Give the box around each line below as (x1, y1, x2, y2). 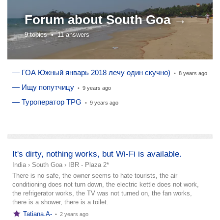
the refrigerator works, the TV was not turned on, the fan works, (12, 189, 192, 197)
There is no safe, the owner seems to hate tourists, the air (12, 171, 177, 179)
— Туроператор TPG (12, 97, 82, 106)
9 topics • (25, 30, 57, 38)
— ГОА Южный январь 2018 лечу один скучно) (12, 68, 170, 77)
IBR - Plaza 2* (68, 161, 109, 168)
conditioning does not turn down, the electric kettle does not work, (12, 180, 199, 188)
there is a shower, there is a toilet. (12, 198, 109, 206)
